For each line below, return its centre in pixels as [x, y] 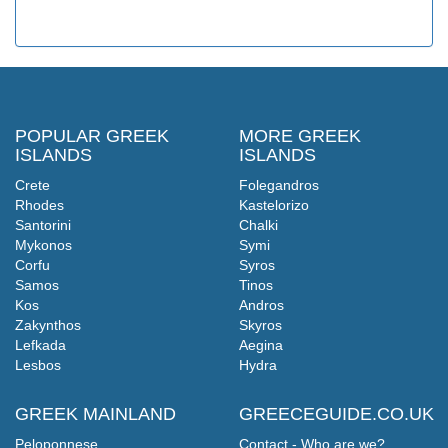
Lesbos [38, 365]
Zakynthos [48, 325]
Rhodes [39, 205]
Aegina [261, 345]
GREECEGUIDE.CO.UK [336, 414]
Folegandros [279, 185]
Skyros [260, 325]
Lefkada [40, 345]
